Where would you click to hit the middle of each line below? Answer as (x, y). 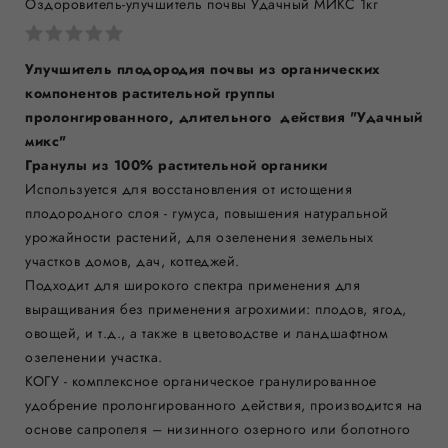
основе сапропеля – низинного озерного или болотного (218, 429)
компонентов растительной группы (150, 93)
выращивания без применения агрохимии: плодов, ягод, (216, 309)
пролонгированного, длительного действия (187, 117)
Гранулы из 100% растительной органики (176, 165)
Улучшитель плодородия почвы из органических (202, 69)
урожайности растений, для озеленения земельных (199, 237)
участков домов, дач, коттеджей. (132, 261)
